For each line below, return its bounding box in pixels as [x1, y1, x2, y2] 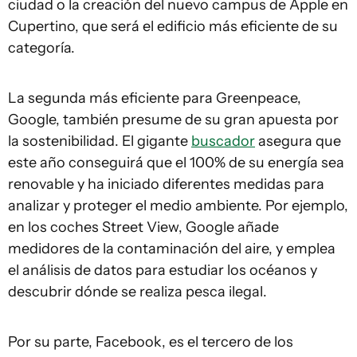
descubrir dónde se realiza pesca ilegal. [8, 283, 267, 300]
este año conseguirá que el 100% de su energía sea [8, 154, 344, 171]
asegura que [255, 132, 341, 150]
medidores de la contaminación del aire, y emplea [8, 240, 335, 257]
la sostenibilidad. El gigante [8, 132, 191, 150]
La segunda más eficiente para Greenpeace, [8, 89, 301, 107]
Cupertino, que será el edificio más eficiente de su [8, 18, 338, 35]
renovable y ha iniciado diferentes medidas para [8, 175, 324, 193]
